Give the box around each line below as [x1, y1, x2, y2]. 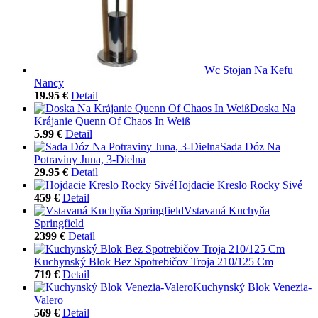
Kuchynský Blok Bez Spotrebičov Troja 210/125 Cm [34, 255, 273, 268]
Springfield [34, 216, 84, 229]
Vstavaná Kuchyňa [184, 204, 270, 216]
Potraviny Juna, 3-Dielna [34, 153, 146, 165]
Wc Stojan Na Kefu [204, 63, 293, 76]
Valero [34, 293, 63, 306]
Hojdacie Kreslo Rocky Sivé [174, 178, 302, 191]
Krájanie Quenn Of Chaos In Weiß [34, 114, 190, 127]
